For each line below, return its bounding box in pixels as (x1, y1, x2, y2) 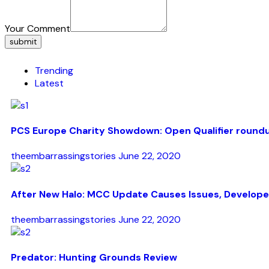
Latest (35, 76, 64, 89)
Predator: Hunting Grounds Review (11, 251, 177, 264)
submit (10, 36, 37, 47)
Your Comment (5, 22, 70, 35)
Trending (35, 64, 73, 77)
